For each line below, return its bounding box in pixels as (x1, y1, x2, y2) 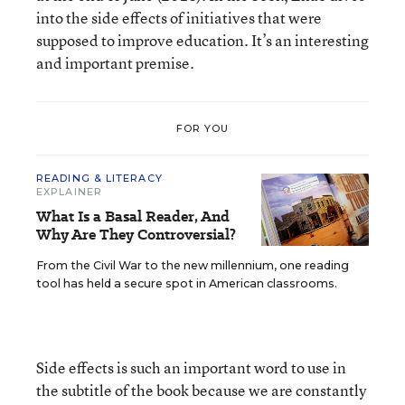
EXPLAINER (36, 185, 102, 198)
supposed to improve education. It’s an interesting (36, 30, 369, 51)
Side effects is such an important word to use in (36, 357, 346, 378)
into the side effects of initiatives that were (36, 7, 322, 28)
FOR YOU (175, 121, 230, 135)
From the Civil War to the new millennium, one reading (36, 259, 349, 272)
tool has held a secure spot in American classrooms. (36, 277, 337, 290)
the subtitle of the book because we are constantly (36, 380, 366, 400)
